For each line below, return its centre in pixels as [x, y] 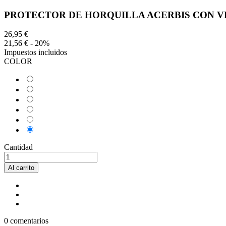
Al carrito [21, 168]
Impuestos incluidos [36, 52]
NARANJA [54, 108]
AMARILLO [56, 129]
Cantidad [18, 147]
